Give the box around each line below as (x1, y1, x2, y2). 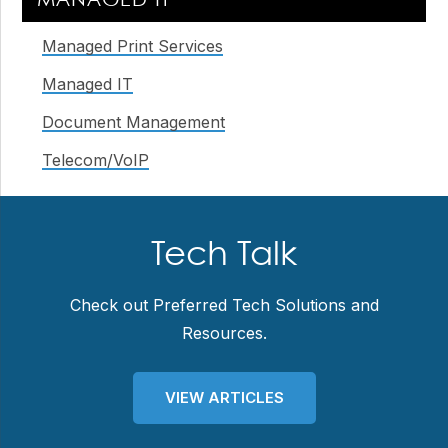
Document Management (42, 111, 225, 132)
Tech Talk (151, 239, 297, 272)
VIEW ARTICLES (164, 388, 284, 407)
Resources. (181, 323, 267, 343)
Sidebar (21, 18, 136, 48)
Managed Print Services (42, 35, 223, 56)
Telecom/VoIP (42, 149, 149, 170)
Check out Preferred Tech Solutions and (69, 295, 379, 315)
